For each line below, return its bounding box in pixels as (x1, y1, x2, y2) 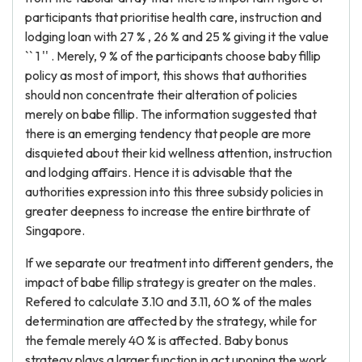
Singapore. (25, 222, 85, 238)
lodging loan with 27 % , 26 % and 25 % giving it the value (25, 28, 329, 44)
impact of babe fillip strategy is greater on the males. (25, 274, 316, 290)
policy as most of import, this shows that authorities (25, 67, 307, 83)
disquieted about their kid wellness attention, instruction (25, 145, 332, 161)
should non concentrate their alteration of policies (25, 86, 297, 103)
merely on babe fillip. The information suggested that (25, 106, 317, 122)
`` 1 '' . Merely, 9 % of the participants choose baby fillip (25, 48, 321, 64)
